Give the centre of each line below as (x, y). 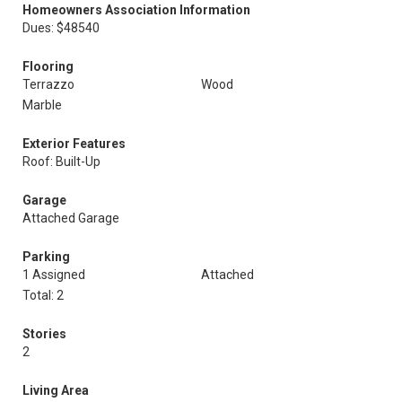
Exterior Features (74, 144)
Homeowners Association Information (136, 10)
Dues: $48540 (61, 28)
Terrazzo (48, 84)
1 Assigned (54, 275)
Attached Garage (71, 218)
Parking (46, 257)
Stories (44, 334)
